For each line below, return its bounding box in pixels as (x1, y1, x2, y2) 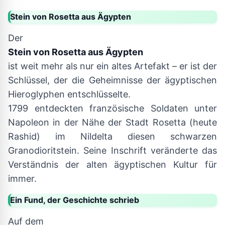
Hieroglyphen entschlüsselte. (8, 89, 131, 99)
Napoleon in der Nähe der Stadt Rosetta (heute (8, 117, 217, 128)
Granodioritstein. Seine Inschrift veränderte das (8, 145, 217, 156)
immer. (8, 173, 37, 184)
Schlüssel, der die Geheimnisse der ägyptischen (8, 75, 217, 85)
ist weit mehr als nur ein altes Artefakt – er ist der (8, 61, 217, 71)
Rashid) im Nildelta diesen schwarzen (8, 131, 217, 142)
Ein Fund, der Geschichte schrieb (10, 195, 139, 205)
